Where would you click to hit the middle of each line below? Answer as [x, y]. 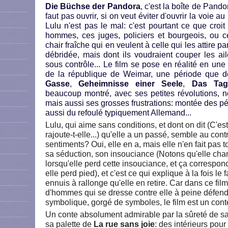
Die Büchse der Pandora [93, 6]
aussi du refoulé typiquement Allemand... [118, 113]
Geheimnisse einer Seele [131, 84]
